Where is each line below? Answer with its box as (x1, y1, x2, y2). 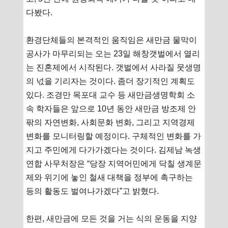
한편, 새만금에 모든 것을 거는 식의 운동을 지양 (26, 214, 197, 223)
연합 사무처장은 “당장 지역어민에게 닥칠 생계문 (26, 159, 202, 168)
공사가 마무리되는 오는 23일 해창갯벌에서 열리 (26, 49, 201, 58)
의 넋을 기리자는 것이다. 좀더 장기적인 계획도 (26, 76, 195, 85)
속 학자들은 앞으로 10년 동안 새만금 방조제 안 (26, 104, 196, 113)
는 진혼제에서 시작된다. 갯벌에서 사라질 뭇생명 (26, 63, 202, 72)
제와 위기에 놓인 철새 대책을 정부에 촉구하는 (26, 173, 193, 182)
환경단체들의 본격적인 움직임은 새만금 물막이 (26, 35, 197, 44)
